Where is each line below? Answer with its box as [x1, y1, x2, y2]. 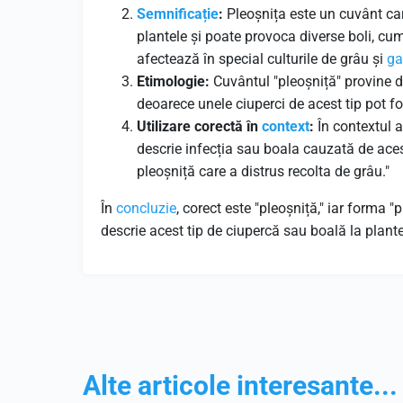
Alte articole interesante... [83, 370, 398, 401]
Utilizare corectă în [137, 118, 262, 135]
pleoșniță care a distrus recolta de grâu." [137, 163, 390, 180]
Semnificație [137, 5, 219, 22]
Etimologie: [137, 73, 210, 90]
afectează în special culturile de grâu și [137, 50, 387, 67]
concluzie [116, 200, 176, 217]
